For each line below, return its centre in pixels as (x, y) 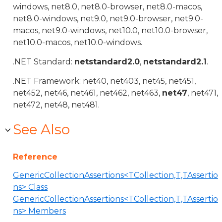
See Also (41, 129)
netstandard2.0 (107, 62)
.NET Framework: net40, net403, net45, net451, (104, 81)
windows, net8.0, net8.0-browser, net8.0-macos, (108, 7)
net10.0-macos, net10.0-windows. (78, 42)
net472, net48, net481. (56, 105)
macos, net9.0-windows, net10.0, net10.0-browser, (110, 30)
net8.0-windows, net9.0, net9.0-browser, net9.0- (108, 19)
